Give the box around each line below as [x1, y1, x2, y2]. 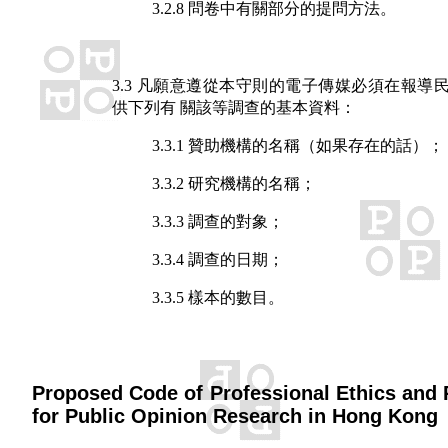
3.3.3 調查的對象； [152, 213, 284, 231]
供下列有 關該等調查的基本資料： [112, 99, 356, 117]
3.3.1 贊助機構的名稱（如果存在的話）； [152, 137, 444, 155]
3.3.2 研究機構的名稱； [152, 175, 316, 193]
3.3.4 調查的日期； [152, 251, 284, 269]
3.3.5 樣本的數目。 [152, 289, 284, 307]
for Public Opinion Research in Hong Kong [32, 405, 438, 427]
